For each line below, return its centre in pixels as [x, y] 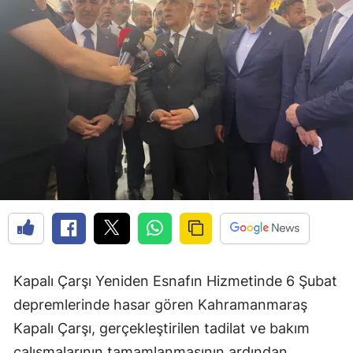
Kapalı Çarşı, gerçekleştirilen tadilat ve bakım [162, 329]
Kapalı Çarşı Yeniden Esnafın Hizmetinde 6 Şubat [175, 281]
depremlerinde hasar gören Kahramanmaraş [160, 305]
